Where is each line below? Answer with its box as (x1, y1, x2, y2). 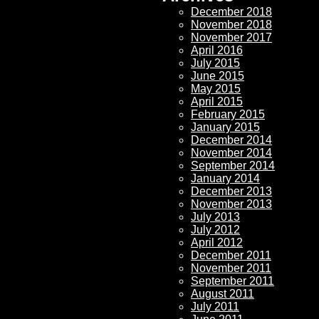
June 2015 (191, 70, 244, 82)
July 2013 (191, 211, 240, 223)
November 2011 (191, 262, 271, 274)
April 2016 (191, 44, 243, 56)
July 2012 (191, 224, 240, 236)
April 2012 (191, 236, 243, 249)
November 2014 (191, 147, 272, 159)
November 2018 (191, 19, 272, 31)
